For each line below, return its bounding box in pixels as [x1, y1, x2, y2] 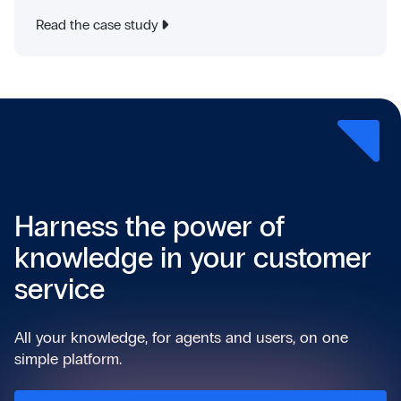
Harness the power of [14, 208, 285, 244]
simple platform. [14, 348, 122, 369]
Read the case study [36, 16, 159, 34]
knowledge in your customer [14, 239, 371, 276]
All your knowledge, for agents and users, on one [14, 327, 348, 347]
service [14, 270, 105, 307]
